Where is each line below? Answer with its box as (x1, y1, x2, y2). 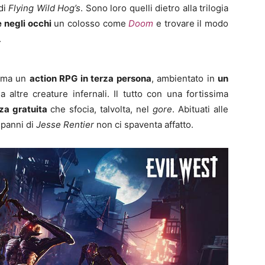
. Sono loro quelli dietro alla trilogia (80, 2, 229, 14)
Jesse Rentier (36, 119, 94, 131)
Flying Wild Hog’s (8, 2, 81, 14)
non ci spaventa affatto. (94, 119, 193, 131)
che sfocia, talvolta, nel (47, 104, 153, 115)
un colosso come (51, 18, 129, 30)
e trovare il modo (153, 18, 228, 30)
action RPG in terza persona (29, 73, 151, 85)
